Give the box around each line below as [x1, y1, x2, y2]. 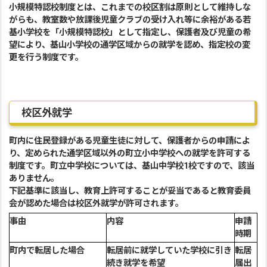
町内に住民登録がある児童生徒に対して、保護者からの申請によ [9, 136, 251, 146]
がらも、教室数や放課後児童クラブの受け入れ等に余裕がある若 [9, 15, 252, 25]
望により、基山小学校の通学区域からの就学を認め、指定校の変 [9, 40, 251, 50]
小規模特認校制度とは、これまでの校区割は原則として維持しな [9, 2, 252, 13]
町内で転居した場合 [10, 246, 85, 256]
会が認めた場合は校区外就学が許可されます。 [9, 198, 184, 209]
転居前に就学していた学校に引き [107, 246, 232, 256]
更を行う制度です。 [9, 52, 84, 63]
